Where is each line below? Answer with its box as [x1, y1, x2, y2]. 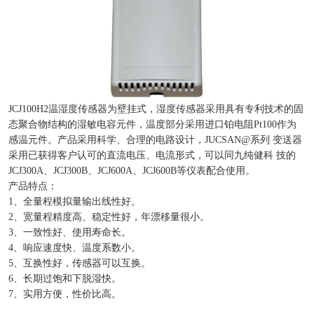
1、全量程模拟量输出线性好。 [8, 196, 141, 207]
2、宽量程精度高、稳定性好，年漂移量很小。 [8, 212, 210, 223]
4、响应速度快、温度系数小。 [8, 243, 141, 254]
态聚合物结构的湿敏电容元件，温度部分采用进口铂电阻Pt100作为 [8, 119, 296, 130]
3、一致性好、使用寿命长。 [8, 227, 131, 238]
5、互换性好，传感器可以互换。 [8, 258, 151, 269]
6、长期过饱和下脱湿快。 [8, 273, 121, 285]
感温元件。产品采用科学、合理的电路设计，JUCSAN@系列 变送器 [8, 135, 302, 146]
